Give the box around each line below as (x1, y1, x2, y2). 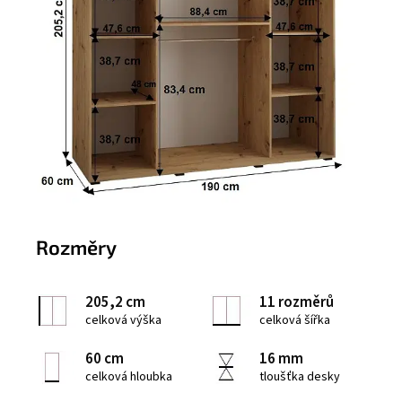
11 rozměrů (259, 291, 334, 313)
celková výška (85, 310, 162, 329)
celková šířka (259, 310, 330, 329)
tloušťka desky (259, 367, 340, 386)
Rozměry (36, 235, 117, 259)
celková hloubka (85, 367, 172, 386)
